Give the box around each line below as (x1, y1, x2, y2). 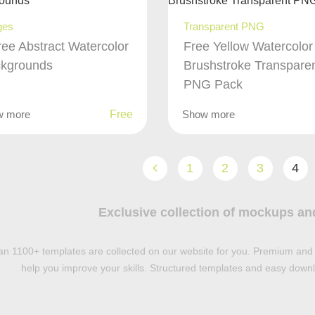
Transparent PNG (184, 20, 265, 32)
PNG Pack (184, 77, 243, 91)
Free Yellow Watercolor (184, 39, 314, 53)
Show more (182, 108, 236, 120)
